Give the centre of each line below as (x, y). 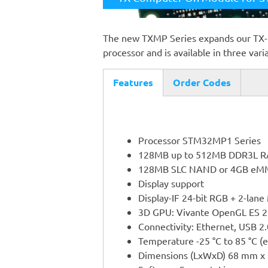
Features (133, 83)
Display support (171, 183)
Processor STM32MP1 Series (199, 140)
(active (127, 97)
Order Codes (202, 83)
